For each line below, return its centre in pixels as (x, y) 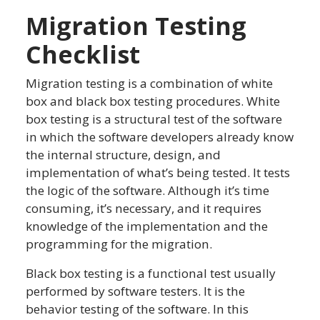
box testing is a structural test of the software (154, 119)
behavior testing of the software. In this (137, 309)
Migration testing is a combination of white (149, 83)
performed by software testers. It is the (135, 291)
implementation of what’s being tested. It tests (158, 172)
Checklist (83, 54)
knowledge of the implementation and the (147, 226)
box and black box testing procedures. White (153, 101)
